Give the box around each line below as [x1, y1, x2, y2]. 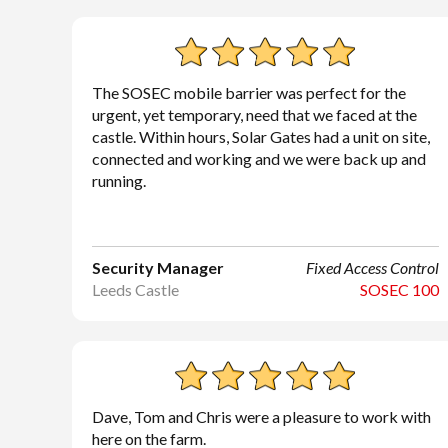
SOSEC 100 [359, 280, 439, 299]
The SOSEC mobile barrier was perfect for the [92, 83, 406, 102]
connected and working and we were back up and [92, 149, 426, 168]
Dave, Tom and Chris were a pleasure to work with [92, 407, 431, 426]
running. [92, 171, 146, 190]
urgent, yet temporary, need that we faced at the [92, 105, 417, 124]
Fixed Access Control [305, 258, 439, 277]
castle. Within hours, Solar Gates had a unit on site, [92, 127, 430, 146]
